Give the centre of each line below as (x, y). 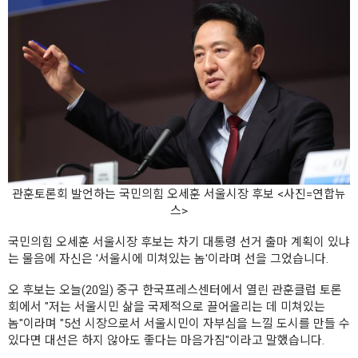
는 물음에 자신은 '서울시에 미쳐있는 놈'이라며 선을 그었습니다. (168, 259)
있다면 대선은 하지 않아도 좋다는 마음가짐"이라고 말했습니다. (166, 340)
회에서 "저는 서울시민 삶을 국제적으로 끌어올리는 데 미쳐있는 (167, 306)
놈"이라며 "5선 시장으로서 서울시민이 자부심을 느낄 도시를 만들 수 (179, 323)
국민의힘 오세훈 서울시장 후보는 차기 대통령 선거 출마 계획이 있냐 (179, 242)
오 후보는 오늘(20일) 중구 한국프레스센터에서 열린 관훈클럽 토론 (175, 290)
